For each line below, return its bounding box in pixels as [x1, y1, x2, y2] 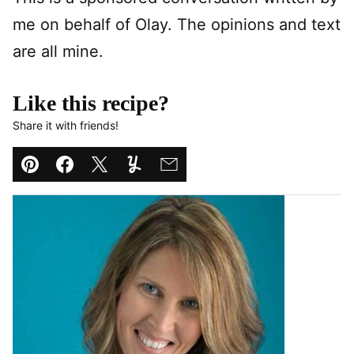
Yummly [133, 167, 192, 186]
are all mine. [13, 42, 104, 61]
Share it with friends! [13, 119, 119, 132]
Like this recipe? [13, 91, 169, 115]
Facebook [63, 167, 137, 186]
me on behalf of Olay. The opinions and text [13, 15, 341, 34]
